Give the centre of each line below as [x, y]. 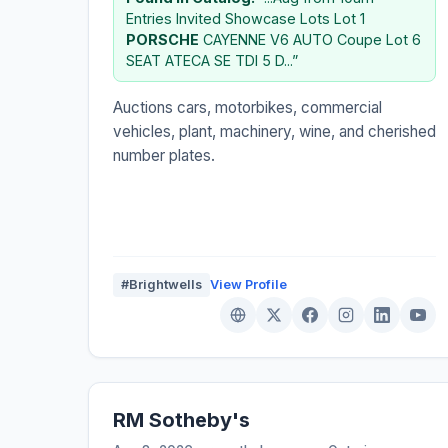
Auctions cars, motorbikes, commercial [247, 107]
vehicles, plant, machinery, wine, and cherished [274, 131]
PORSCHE [162, 39]
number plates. [164, 155]
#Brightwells [161, 284]
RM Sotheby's [181, 419]
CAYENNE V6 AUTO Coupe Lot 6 [310, 39]
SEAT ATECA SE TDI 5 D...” [212, 60]
